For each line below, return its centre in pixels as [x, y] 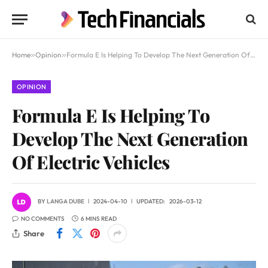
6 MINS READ [99, 219]
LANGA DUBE [66, 202]
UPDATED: [151, 202]
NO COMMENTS [43, 219]
